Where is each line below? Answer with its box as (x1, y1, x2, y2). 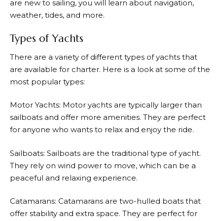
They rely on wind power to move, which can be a (10, 160, 196, 170)
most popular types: (10, 76, 85, 86)
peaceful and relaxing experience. (10, 173, 138, 183)
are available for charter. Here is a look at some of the (10, 64, 210, 74)
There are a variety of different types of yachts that (10, 52, 197, 62)
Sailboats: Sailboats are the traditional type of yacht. (10, 148, 201, 158)
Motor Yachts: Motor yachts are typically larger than (10, 100, 202, 110)
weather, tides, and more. (10, 10, 105, 20)
